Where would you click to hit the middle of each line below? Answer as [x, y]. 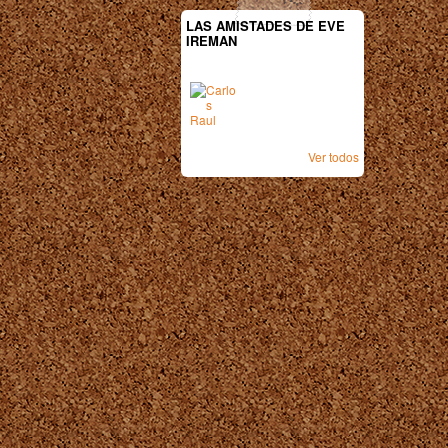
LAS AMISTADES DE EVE [265, 25]
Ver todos [333, 156]
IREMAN [211, 40]
